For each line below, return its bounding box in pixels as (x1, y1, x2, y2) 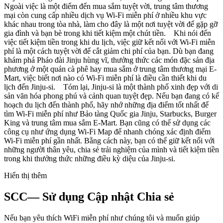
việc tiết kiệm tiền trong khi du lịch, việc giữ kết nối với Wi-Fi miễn (4, 37, 215, 46)
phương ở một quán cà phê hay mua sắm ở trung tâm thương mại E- (4, 64, 217, 73)
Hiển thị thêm (4, 171, 47, 180)
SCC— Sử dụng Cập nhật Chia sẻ (4, 190, 174, 203)
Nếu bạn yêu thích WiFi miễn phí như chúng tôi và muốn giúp (4, 213, 200, 222)
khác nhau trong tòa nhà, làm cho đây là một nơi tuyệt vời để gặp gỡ (4, 19, 218, 28)
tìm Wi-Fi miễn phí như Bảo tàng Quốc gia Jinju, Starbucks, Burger (4, 109, 217, 118)
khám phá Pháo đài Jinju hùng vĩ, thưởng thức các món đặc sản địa (4, 55, 215, 64)
